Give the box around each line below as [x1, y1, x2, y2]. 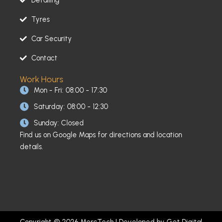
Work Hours [20, 73, 64, 84]
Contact [31, 53, 57, 62]
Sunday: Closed [33, 118, 84, 127]
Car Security [31, 34, 72, 43]
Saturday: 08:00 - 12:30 [33, 102, 108, 111]
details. [20, 142, 44, 151]
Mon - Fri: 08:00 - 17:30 [33, 85, 107, 95]
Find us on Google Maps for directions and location [20, 130, 182, 139]
